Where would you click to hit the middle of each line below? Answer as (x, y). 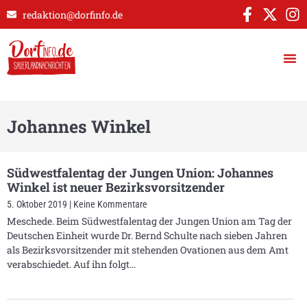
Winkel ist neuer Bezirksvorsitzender (116, 187)
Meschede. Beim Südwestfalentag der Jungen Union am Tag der (149, 221)
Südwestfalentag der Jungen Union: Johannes (140, 173)
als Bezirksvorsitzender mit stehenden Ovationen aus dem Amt (148, 250)
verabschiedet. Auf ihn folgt (68, 264)
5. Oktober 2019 (38, 204)
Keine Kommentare (109, 204)
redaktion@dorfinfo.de (72, 14)
